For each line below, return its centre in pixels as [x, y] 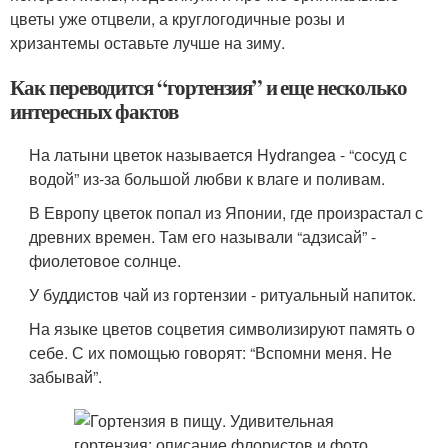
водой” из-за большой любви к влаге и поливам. [207, 178]
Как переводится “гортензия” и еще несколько [208, 87]
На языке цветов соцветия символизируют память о [222, 328]
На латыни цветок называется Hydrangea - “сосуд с [218, 154]
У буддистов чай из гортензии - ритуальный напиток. [223, 294]
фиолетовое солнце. [105, 260]
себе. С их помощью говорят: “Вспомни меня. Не [211, 352]
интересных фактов [94, 111]
